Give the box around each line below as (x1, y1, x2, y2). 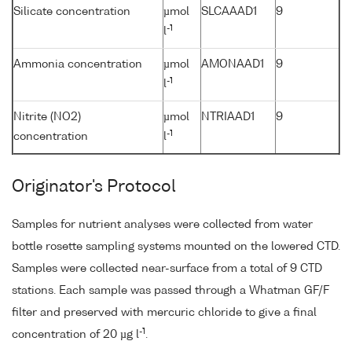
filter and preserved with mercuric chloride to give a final (12, 307, 317, 319)
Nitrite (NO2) (13, 112, 81, 123)
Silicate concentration (13, 6, 130, 18)
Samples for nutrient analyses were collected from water (12, 219, 313, 231)
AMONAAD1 (201, 59, 264, 71)
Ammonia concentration (13, 59, 142, 71)
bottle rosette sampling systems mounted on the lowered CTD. (12, 241, 340, 253)
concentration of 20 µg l (12, 329, 139, 341)
